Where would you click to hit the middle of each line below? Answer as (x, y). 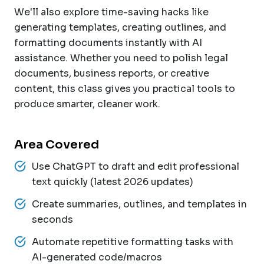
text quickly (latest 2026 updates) (113, 181)
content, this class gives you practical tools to (125, 88)
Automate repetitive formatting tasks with (133, 242)
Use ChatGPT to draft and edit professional (136, 166)
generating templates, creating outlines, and (120, 27)
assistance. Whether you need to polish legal (121, 58)
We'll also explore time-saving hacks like (111, 12)
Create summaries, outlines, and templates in (139, 204)
